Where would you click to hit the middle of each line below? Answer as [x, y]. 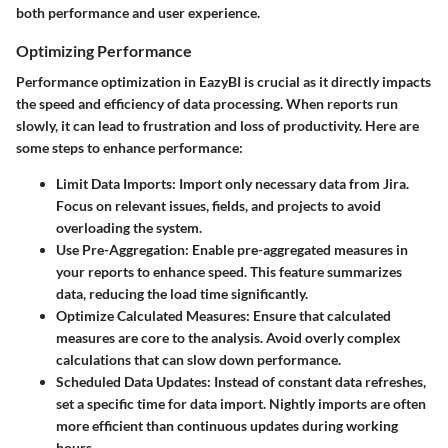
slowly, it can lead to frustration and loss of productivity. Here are [217, 126]
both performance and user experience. [138, 13]
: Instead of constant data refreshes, [316, 382]
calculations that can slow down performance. [198, 360]
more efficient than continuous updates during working [227, 426]
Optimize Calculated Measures [151, 316]
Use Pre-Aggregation [120, 250]
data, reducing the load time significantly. [182, 294]
